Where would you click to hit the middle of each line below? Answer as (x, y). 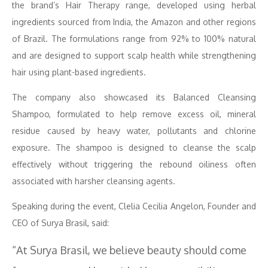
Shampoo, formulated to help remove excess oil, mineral (134, 114)
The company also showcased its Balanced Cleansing (134, 98)
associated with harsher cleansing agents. (94, 181)
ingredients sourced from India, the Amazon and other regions (134, 22)
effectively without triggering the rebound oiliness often (134, 165)
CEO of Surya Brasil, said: (60, 223)
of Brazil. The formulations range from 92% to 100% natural (134, 39)
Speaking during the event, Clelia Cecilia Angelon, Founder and (134, 206)
